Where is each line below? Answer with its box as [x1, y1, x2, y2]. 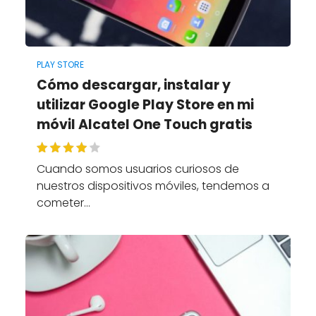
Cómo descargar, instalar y [36, 75, 231, 95]
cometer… [36, 194, 90, 211]
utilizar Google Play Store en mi [36, 95, 254, 114]
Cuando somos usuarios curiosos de [36, 160, 239, 177]
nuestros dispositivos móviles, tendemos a [36, 177, 269, 194]
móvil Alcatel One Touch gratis [36, 114, 253, 134]
